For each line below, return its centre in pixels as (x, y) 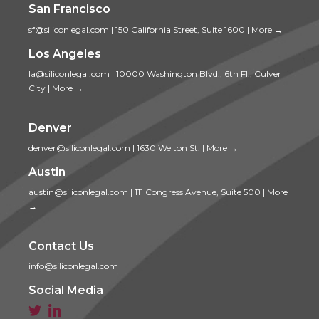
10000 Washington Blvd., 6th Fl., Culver (199, 74)
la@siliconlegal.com (69, 74)
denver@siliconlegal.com (79, 147)
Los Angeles (65, 53)
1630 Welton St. (168, 147)
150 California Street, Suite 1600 (180, 29)
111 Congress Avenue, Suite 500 (198, 192)
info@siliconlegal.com (73, 266)
